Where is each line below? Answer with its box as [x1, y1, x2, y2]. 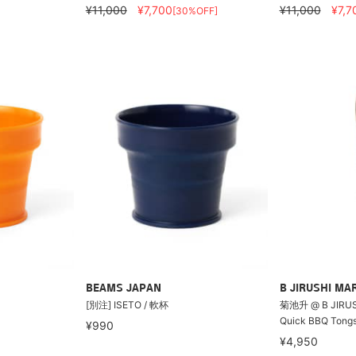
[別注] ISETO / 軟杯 [85, 299, 168, 311]
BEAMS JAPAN [85, 283, 161, 295]
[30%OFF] [172, 4, 218, 17]
